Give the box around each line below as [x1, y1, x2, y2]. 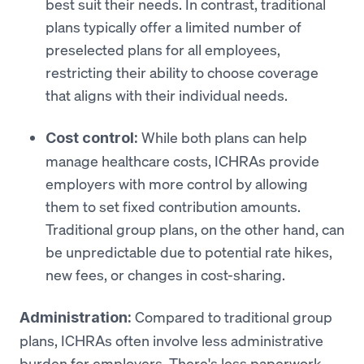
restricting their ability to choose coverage [45, 62, 318, 82]
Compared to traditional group [135, 306, 332, 327]
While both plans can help [138, 127, 307, 147]
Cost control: [45, 128, 138, 146]
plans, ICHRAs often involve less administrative [19, 330, 323, 350]
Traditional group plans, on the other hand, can [45, 219, 344, 239]
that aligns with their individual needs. [45, 84, 288, 105]
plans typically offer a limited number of [45, 16, 301, 37]
